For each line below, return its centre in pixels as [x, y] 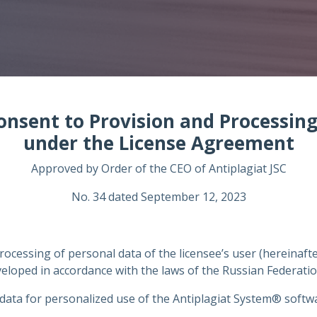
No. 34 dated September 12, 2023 [158, 197]
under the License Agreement [158, 143]
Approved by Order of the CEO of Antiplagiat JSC [158, 168]
